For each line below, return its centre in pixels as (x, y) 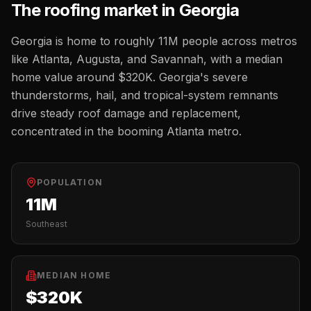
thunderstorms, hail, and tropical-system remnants (145, 95)
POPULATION (70, 182)
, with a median (243, 59)
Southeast (47, 224)
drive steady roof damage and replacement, (126, 113)
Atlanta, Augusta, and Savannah (118, 59)
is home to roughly (105, 41)
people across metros (238, 41)
